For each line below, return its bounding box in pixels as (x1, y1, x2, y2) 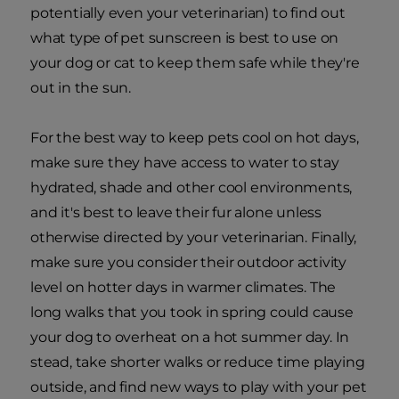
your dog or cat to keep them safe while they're (30, 54, 360, 72)
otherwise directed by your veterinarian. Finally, (30, 229, 357, 247)
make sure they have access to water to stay (30, 154, 339, 172)
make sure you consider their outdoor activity (30, 254, 346, 272)
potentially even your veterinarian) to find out (30, 4, 346, 22)
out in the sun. (30, 79, 132, 97)
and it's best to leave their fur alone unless (30, 204, 322, 222)
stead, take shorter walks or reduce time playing (30, 354, 365, 371)
